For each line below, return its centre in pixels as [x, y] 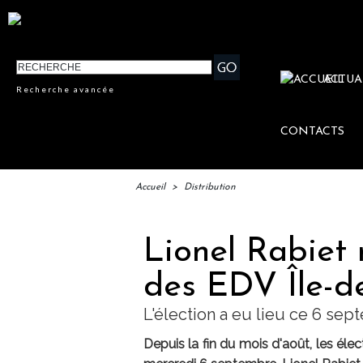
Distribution [210, 188]
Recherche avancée [66, 90]
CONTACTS [313, 132]
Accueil [150, 188]
